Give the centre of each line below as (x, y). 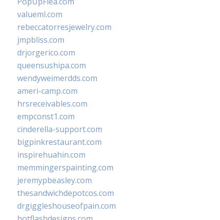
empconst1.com (46, 116)
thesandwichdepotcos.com (66, 193)
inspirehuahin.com (51, 155)
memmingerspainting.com (65, 167)
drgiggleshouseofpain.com (67, 206)
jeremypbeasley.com (55, 180)
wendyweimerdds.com (57, 78)
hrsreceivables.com (52, 104)
